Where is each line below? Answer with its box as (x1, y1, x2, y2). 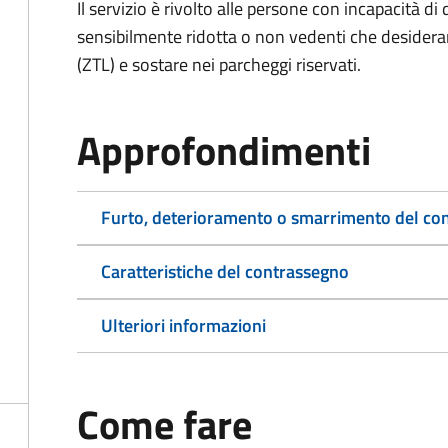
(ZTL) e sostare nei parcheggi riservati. (77, 51, 361, 78)
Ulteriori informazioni (101, 312, 266, 339)
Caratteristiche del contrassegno (101, 258, 349, 285)
